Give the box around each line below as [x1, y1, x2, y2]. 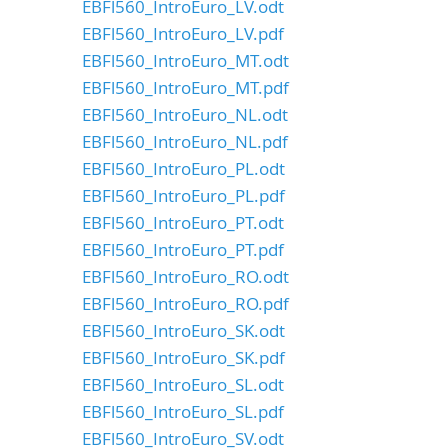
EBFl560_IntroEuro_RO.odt [82, 265, 289, 288]
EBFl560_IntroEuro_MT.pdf [82, 76, 289, 99]
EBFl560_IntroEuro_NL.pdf [82, 130, 288, 153]
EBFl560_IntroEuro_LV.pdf [82, 22, 284, 45]
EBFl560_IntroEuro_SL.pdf [82, 400, 284, 423]
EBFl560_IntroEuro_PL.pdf [82, 184, 285, 207]
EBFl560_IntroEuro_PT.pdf [82, 238, 284, 261]
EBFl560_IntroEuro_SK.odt [82, 319, 285, 342]
